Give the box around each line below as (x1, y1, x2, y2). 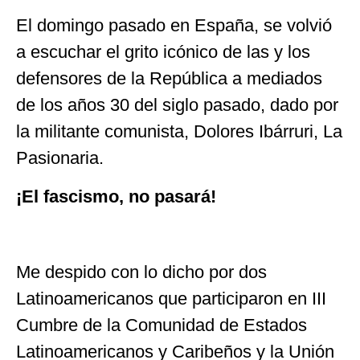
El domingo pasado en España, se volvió (16, 15, 332, 36)
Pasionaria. (16, 148, 104, 169)
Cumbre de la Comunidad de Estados (16, 315, 307, 336)
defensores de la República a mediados (16, 68, 322, 89)
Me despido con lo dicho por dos (16, 262, 267, 283)
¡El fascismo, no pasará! (16, 186, 216, 207)
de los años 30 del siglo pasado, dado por (16, 95, 338, 116)
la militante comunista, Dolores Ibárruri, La (16, 121, 342, 142)
